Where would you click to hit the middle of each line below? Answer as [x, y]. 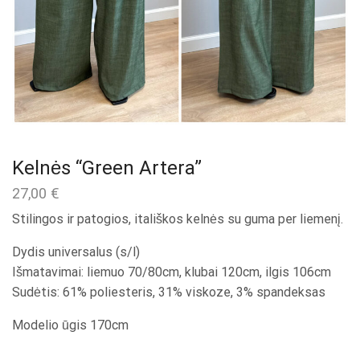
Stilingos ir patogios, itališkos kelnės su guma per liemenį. [178, 219]
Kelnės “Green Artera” [107, 168]
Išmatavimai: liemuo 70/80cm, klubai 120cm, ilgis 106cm [172, 272]
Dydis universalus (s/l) [76, 252]
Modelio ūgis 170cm [70, 325]
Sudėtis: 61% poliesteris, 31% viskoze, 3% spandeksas [169, 292]
